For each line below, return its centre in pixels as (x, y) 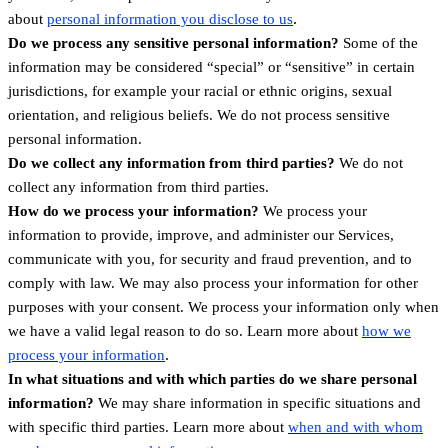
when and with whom (355, 426)
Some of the (380, 42)
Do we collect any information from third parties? (171, 162)
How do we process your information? (133, 210)
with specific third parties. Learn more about (148, 426)
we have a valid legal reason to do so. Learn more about (185, 330)
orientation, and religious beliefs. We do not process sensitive (199, 114)
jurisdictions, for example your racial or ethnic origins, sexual (200, 90)
